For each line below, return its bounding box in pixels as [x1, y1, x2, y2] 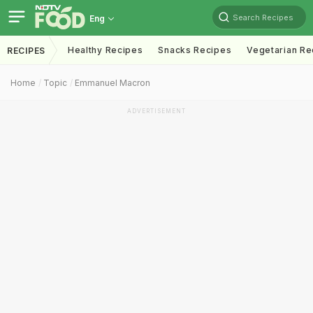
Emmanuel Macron [75, 78, 150, 88]
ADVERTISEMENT [127, 108, 186, 115]
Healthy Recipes [67, 45, 143, 55]
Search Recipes [233, 12, 293, 22]
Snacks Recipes [158, 45, 232, 55]
